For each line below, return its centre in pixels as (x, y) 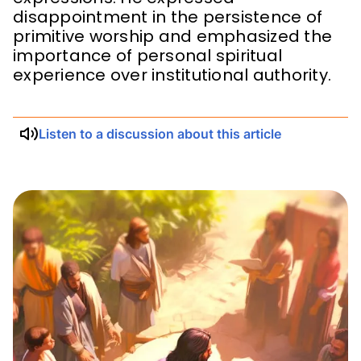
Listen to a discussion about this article (160, 134)
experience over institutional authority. (172, 75)
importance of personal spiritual (147, 56)
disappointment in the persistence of (168, 17)
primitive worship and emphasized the (172, 36)
